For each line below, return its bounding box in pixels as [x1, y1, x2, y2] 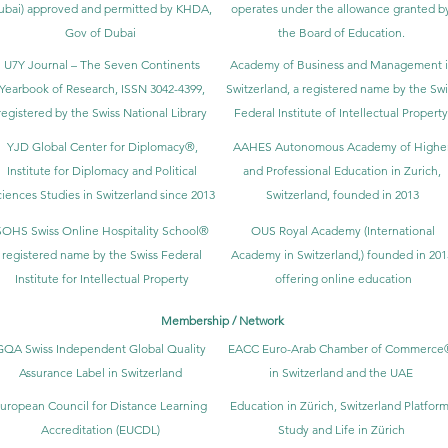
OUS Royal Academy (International [251, 222, 435, 238]
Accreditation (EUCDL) [40, 421, 160, 437]
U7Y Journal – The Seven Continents [4, 56, 200, 72]
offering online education [274, 270, 412, 286]
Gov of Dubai [64, 24, 136, 40]
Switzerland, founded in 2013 [265, 186, 419, 202]
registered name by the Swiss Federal [2, 246, 202, 262]
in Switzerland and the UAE [269, 364, 413, 380]
